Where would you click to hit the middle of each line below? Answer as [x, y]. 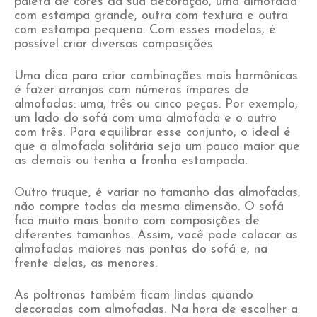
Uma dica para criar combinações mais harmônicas [156, 76]
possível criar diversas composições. [115, 44]
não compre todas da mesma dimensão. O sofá [149, 207]
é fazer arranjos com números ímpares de [132, 90]
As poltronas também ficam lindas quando [134, 295]
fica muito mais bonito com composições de [137, 221]
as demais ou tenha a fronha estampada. [131, 161]
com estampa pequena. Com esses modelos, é [145, 30]
